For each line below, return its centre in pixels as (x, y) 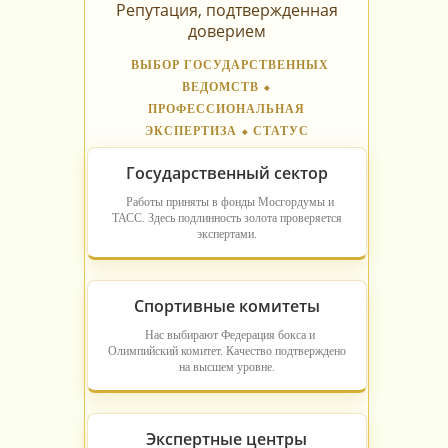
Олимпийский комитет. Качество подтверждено (226, 351)
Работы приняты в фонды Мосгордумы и (229, 202)
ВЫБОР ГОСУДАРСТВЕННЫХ (229, 65)
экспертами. (226, 234)
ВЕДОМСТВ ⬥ (226, 87)
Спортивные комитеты (226, 306)
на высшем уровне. (226, 367)
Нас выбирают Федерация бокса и (229, 335)
